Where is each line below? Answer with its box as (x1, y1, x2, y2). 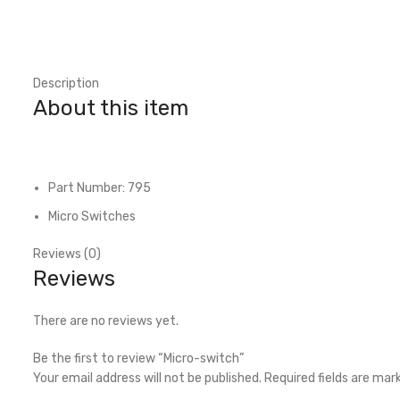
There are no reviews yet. (33, 313, 179, 329)
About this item (33, 96, 188, 121)
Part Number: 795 (48, 180, 151, 196)
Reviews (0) (33, 246, 101, 262)
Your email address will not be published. (33, 371, 262, 386)
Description (33, 76, 99, 91)
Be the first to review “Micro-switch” (33, 351, 244, 366)
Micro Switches (48, 209, 136, 224)
